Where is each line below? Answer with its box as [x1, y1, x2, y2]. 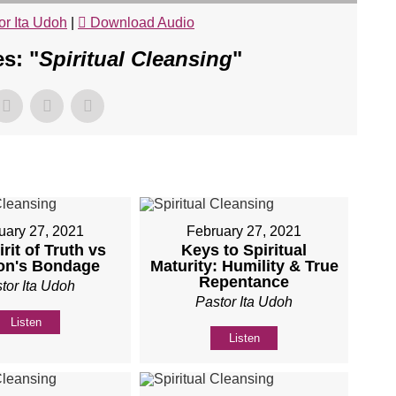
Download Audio [90, 14, 194, 30]
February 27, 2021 [187, 223, 302, 239]
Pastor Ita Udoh [195, 293, 293, 309]
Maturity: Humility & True [149, 256, 339, 275]
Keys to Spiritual [181, 240, 308, 259]
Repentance [199, 272, 290, 291]
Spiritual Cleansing [39, 46, 232, 71]
